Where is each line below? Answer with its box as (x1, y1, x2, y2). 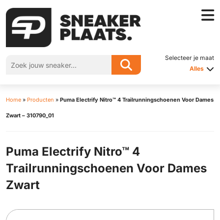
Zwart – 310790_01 (6, 112, 54, 119)
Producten (27, 96, 54, 103)
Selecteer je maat (165, 54, 214, 61)
